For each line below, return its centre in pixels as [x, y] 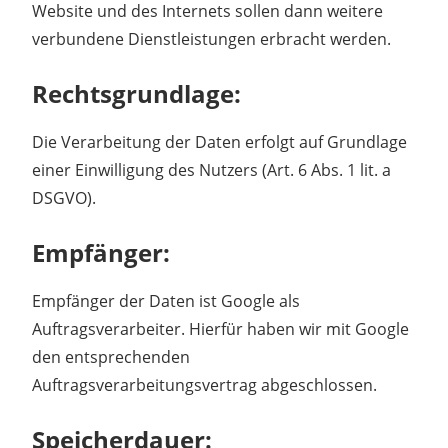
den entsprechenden [111, 356]
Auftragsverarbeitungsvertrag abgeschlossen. [204, 384]
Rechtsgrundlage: [136, 93]
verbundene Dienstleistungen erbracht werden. [211, 38]
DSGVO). [64, 197]
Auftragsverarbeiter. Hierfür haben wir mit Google [220, 328]
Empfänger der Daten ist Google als [166, 300]
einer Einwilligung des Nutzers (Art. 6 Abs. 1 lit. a [211, 169]
